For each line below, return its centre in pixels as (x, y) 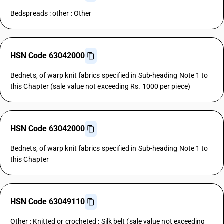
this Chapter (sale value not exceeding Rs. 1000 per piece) (100, 86)
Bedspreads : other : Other (51, 13)
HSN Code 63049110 (48, 202)
